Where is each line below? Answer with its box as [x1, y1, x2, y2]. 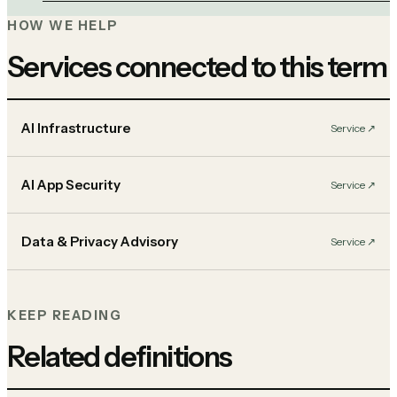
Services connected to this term [7, 50, 387, 85]
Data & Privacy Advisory [21, 233, 178, 251]
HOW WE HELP [7, 18, 119, 35]
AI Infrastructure [21, 120, 130, 137]
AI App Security [21, 176, 121, 194]
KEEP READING [7, 307, 122, 324]
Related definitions [7, 339, 232, 375]
